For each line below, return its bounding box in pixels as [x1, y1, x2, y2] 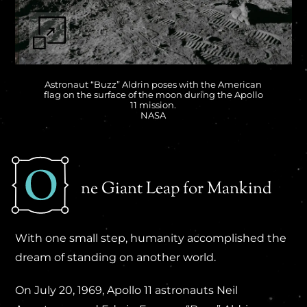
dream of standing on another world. [15, 250, 217, 264]
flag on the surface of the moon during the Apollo [43, 89, 263, 100]
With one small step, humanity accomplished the [15, 231, 287, 245]
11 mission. [130, 99, 177, 110]
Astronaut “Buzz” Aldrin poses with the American [45, 79, 262, 90]
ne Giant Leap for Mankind [81, 177, 272, 201]
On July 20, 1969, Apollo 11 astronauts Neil [15, 283, 238, 297]
